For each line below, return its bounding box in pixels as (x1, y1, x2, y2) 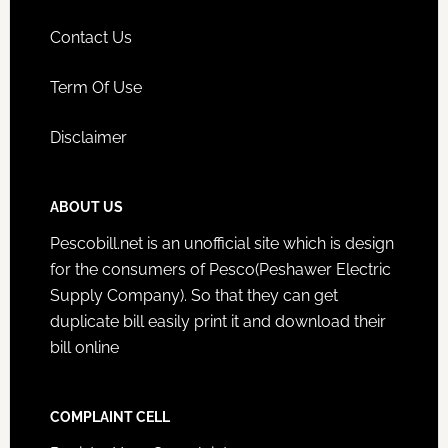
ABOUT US (49, 198, 123, 215)
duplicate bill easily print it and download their (49, 311, 386, 331)
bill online (49, 337, 119, 357)
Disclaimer (49, 127, 127, 147)
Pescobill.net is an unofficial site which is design (49, 233, 394, 253)
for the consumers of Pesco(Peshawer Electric (49, 259, 391, 279)
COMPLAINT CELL (49, 408, 170, 425)
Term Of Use (49, 77, 142, 97)
